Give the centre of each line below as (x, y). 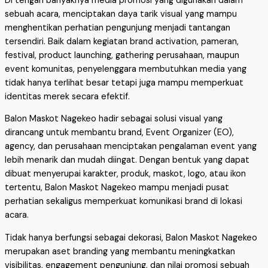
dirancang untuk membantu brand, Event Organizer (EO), (119, 133)
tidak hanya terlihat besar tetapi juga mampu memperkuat (124, 83)
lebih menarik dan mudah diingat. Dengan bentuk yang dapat (127, 160)
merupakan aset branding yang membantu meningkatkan (120, 251)
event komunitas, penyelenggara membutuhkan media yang (126, 69)
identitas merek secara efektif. (67, 96)
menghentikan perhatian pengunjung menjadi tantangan (118, 28)
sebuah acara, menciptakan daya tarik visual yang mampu (121, 14)
